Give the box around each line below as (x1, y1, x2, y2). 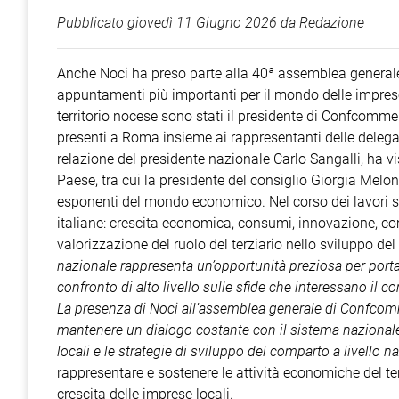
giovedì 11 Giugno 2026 (127, 13, 277, 31)
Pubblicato (57, 13, 127, 31)
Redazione (299, 13, 364, 31)
